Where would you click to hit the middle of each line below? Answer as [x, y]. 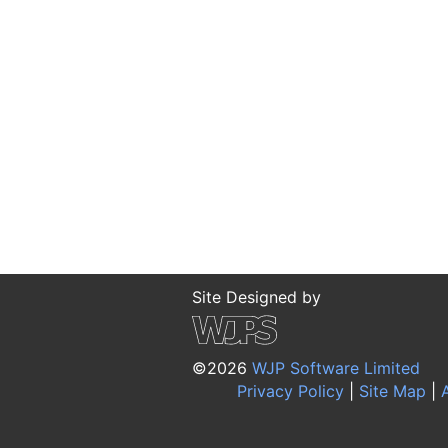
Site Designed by [256, 297]
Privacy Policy [288, 391]
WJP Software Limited [336, 368]
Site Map [390, 391]
